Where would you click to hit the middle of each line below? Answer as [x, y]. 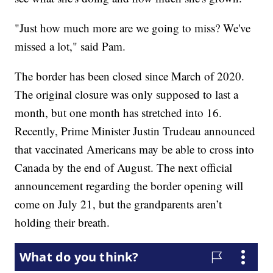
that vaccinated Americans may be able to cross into [135, 149]
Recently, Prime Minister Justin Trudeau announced [135, 130]
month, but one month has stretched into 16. [119, 112]
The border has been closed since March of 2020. [130, 76]
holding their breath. [62, 222]
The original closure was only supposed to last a [127, 94]
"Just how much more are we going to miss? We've [133, 27]
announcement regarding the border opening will [129, 185]
